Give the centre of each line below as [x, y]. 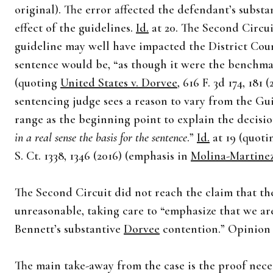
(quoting [37, 83]
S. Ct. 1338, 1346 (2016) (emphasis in [103, 156]
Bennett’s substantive [69, 229]
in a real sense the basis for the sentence [101, 138]
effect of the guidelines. [75, 28]
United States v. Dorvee [119, 83]
